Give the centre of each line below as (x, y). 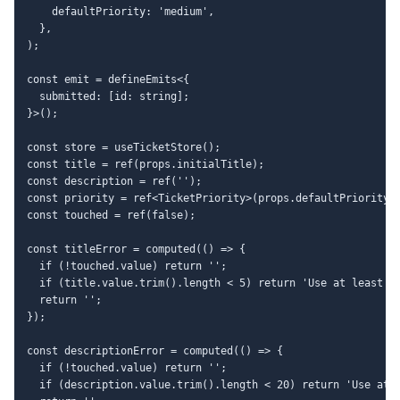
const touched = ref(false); (111, 215)
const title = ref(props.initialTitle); (146, 164)
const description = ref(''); (114, 181)
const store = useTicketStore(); (124, 147)
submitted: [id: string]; (108, 96)
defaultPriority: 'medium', (121, 11)
